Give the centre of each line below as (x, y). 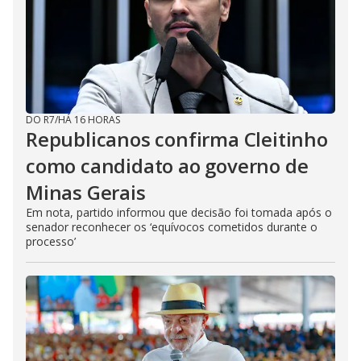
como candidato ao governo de (167, 165)
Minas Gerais (86, 192)
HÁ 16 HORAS (89, 119)
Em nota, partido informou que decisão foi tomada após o (179, 212)
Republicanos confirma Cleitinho (177, 139)
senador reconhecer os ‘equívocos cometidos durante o (172, 226)
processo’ (51, 241)
